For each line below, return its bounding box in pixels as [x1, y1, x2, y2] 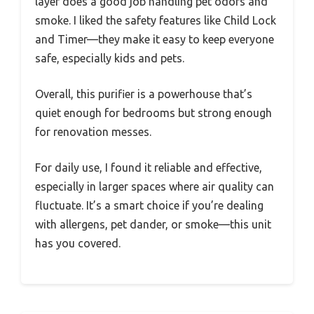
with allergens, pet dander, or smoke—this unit [35, 217, 271, 231]
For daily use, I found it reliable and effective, [35, 161, 262, 174]
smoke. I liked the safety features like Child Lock [35, 13, 276, 27]
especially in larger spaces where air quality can [35, 179, 274, 193]
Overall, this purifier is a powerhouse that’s [35, 87, 252, 100]
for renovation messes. [35, 125, 151, 138]
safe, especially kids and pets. [35, 51, 184, 64]
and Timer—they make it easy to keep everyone [35, 32, 274, 46]
